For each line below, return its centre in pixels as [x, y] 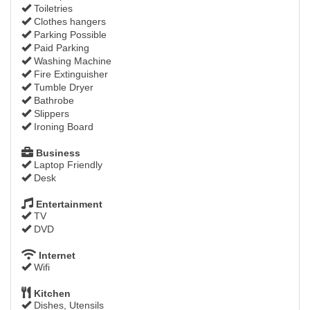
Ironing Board [62, 127]
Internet [56, 256]
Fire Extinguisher [70, 74]
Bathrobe [53, 101]
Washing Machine [71, 61]
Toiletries [52, 9]
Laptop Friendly [67, 165]
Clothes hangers [69, 22]
